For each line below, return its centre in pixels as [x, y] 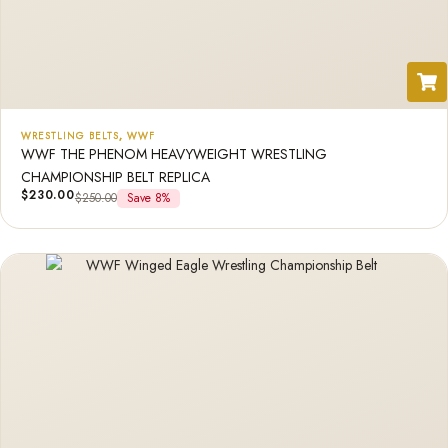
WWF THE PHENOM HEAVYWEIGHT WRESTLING [174, 154]
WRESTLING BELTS [70, 135]
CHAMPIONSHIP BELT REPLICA [115, 177]
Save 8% [148, 198]
